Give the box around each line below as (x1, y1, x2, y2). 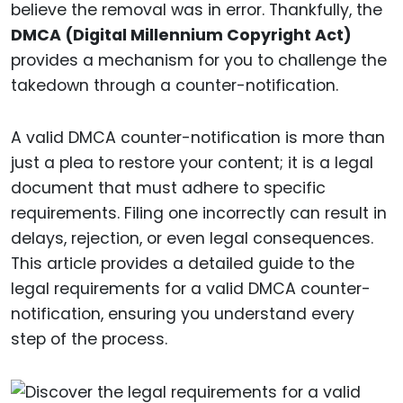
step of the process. (11, 328, 167, 351)
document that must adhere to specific (11, 177, 326, 200)
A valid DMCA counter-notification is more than (11, 127, 385, 149)
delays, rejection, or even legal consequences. (11, 228, 373, 250)
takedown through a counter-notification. (11, 74, 338, 96)
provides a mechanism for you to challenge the (11, 49, 387, 71)
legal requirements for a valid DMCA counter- (11, 278, 371, 300)
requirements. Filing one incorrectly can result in (11, 202, 387, 225)
